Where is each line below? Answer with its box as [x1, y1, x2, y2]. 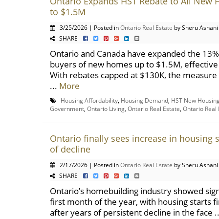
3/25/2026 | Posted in [55, 23, 120, 31]
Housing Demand [121, 96, 168, 104]
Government [50, 105, 84, 112]
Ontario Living [87, 105, 125, 112]
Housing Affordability [61, 96, 118, 104]
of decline [50, 143, 90, 155]
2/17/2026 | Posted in [55, 161, 120, 169]
